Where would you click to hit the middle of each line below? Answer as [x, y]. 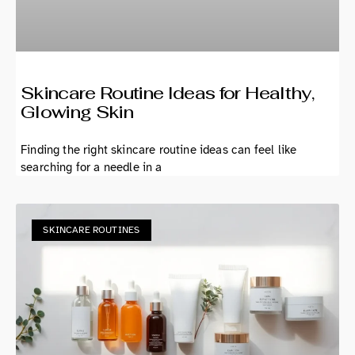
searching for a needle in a [92, 168]
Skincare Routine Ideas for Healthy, [167, 93]
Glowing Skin [77, 112]
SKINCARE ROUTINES [92, 230]
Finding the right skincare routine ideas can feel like [159, 150]
